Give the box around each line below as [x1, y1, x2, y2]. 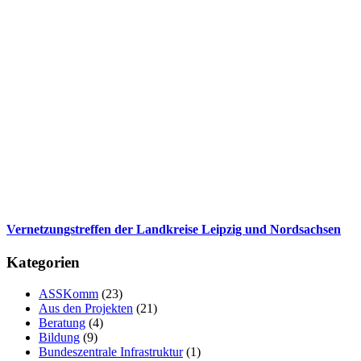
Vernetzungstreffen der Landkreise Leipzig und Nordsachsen [6, 222, 341, 236]
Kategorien [6, 253, 80, 271]
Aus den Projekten [39, 301, 133, 315]
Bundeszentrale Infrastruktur [39, 344, 183, 359]
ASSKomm [39, 286, 98, 301]
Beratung [39, 315, 85, 330]
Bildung [39, 330, 80, 344]
